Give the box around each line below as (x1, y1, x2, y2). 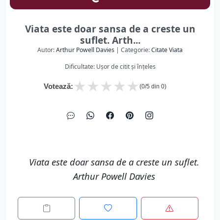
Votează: (44, 82, 73, 90)
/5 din (145, 83, 161, 90)
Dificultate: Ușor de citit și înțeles (64, 62, 156, 71)
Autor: (37, 46, 56, 54)
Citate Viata (151, 46, 183, 54)
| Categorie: (114, 46, 151, 54)
